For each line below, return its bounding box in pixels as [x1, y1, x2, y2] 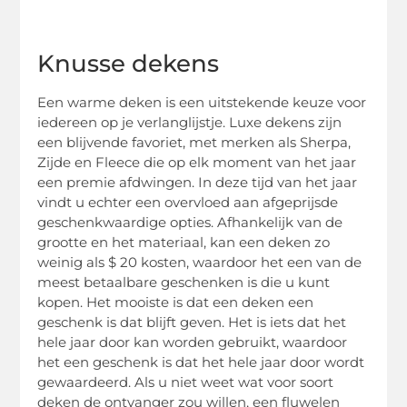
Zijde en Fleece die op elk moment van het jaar [37, 153, 357, 171]
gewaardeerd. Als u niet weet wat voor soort [37, 372, 334, 391]
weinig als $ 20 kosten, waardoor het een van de [37, 253, 362, 271]
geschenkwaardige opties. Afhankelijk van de [37, 213, 343, 231]
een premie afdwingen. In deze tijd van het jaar [37, 173, 358, 191]
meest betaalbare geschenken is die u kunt [37, 273, 331, 291]
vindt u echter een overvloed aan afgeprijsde [37, 193, 339, 211]
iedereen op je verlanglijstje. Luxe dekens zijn [37, 113, 342, 131]
